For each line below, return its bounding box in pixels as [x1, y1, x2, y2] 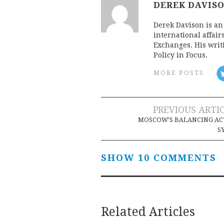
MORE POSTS [153, 69, 204, 77]
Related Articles [101, 204, 195, 219]
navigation [100, 122, 207, 145]
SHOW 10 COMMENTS [101, 152, 216, 163]
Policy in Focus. [153, 50, 207, 59]
